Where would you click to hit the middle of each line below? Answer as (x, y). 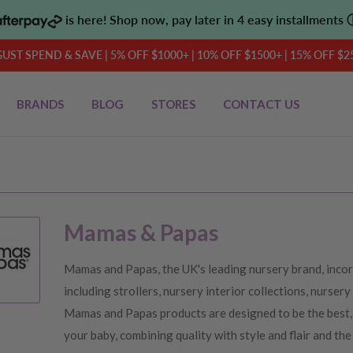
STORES (173, 104)
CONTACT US (261, 104)
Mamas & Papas (141, 232)
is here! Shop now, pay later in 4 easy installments (204, 19)
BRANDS (40, 104)
